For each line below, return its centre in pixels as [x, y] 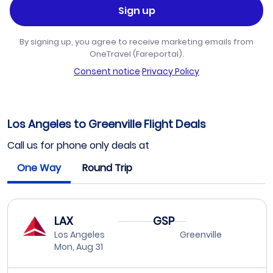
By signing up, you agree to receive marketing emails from [136, 42]
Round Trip [107, 168]
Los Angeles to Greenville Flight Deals [107, 124]
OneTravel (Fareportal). [136, 54]
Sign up [136, 10]
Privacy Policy [171, 72]
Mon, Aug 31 [79, 247]
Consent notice [107, 72]
